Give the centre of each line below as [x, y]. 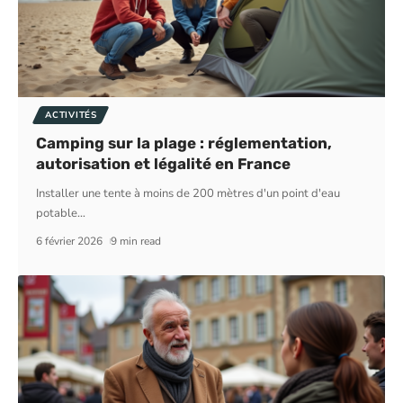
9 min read [135, 241]
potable [57, 213]
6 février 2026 [70, 241]
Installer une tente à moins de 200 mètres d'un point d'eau [188, 193]
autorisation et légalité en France [164, 163]
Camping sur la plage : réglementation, [184, 143]
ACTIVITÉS [71, 115]
